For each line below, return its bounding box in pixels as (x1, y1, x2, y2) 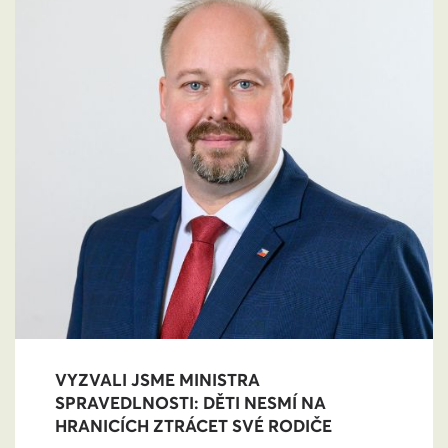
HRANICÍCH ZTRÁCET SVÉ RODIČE (55, 415, 332, 438)
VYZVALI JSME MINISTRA (55, 369, 260, 392)
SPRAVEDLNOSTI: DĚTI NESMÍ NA (55, 392, 326, 415)
